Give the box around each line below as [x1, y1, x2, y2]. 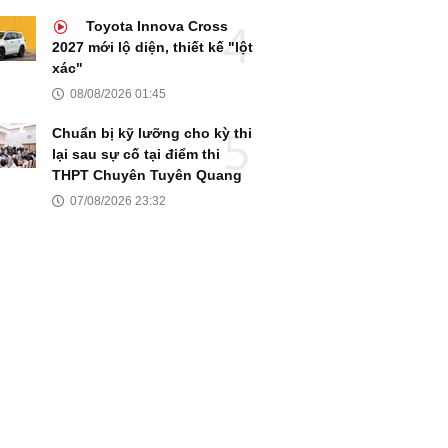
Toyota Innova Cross [82, 18, 228, 35]
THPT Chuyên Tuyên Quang [52, 167, 242, 184]
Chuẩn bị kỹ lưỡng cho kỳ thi [52, 125, 252, 142]
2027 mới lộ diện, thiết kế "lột [52, 39, 253, 56]
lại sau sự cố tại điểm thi [52, 146, 220, 163]
